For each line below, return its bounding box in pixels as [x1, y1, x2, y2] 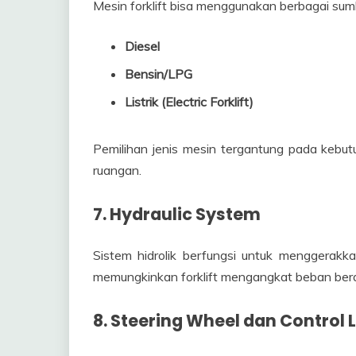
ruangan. [93, 161, 141, 178]
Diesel [125, 37, 160, 54]
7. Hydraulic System [93, 202, 261, 226]
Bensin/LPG [125, 65, 192, 82]
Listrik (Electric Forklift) [125, 93, 253, 110]
